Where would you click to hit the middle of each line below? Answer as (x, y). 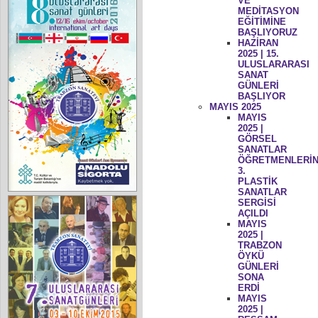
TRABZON (259, 245)
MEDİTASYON (268, 11)
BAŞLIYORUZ (267, 32)
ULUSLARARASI (273, 64)
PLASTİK (257, 181)
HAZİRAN (258, 43)
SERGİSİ (257, 202)
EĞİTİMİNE (262, 21)
